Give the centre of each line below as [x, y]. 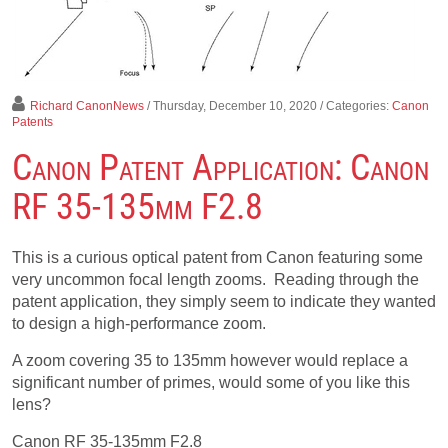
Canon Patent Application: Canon [220, 168]
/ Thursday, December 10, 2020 [232, 106]
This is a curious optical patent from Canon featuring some [217, 257]
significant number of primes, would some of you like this [211, 382]
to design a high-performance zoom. [139, 323]
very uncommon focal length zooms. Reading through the [215, 279]
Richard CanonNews [87, 106]
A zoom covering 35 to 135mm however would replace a [210, 360]
